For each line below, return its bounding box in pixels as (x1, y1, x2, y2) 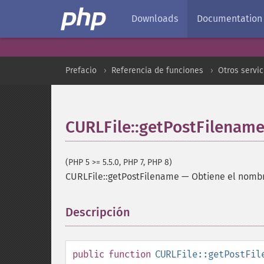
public (72, 249, 104, 260)
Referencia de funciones (111, 65, 203, 75)
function (108, 249, 151, 260)
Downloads (131, 13, 178, 24)
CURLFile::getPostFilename (65, 171, 179, 182)
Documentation (197, 13, 262, 24)
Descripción (65, 205, 130, 219)
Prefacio (65, 65, 97, 75)
